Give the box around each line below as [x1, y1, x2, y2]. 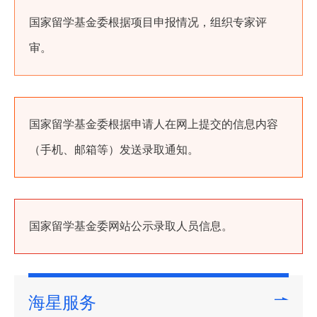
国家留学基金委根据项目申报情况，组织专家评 [29, 16, 267, 28]
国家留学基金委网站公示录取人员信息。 [29, 220, 233, 232]
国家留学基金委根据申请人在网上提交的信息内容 [29, 118, 278, 130]
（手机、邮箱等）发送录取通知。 [29, 144, 199, 156]
